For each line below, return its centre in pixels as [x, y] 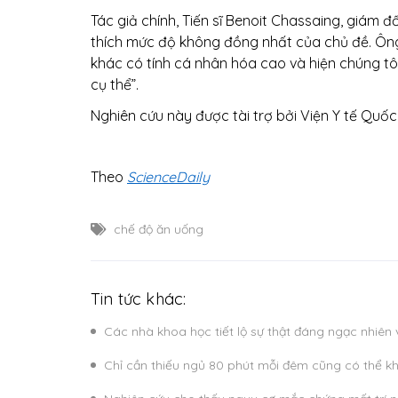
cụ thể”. [115, 84]
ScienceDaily [168, 177]
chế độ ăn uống [159, 229]
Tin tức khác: [139, 299]
